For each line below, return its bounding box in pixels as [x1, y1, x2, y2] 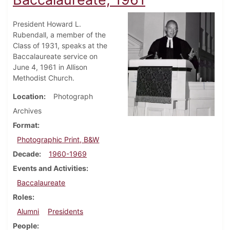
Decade [13, 149, 39, 159]
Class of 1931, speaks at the [13, 41, 107, 50]
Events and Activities [13, 164, 86, 173]
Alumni [17, 207, 40, 216]
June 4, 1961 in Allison [13, 63, 87, 72]
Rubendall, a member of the [13, 30, 106, 40]
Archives [13, 106, 42, 116]
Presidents [48, 207, 84, 216]
